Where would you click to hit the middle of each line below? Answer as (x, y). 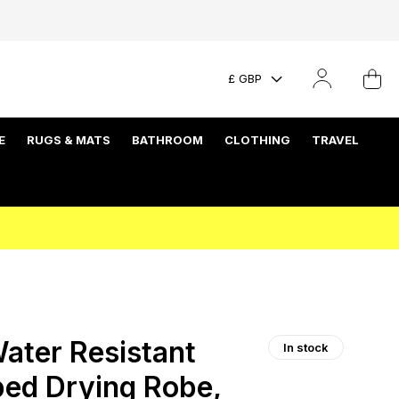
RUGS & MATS (69, 139)
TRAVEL (335, 139)
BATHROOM (167, 139)
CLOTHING (257, 139)
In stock (306, 347)
